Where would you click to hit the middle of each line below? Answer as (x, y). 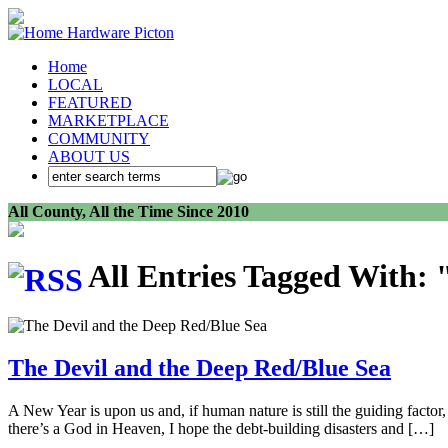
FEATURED (90, 102)
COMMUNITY (99, 138)
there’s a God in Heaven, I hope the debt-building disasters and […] (221, 428)
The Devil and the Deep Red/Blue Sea (199, 367)
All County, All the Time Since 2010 (128, 211)
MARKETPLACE (108, 120)
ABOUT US (89, 156)
